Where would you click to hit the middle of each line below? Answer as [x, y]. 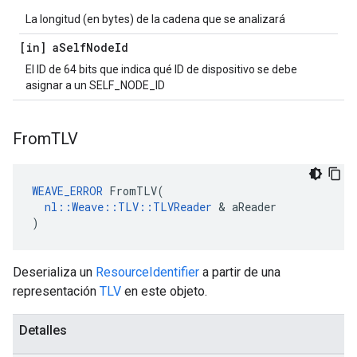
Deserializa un [54, 272]
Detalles [43, 330]
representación [56, 291]
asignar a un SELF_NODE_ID [95, 85]
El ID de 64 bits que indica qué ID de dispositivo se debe [161, 69]
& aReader [244, 207]
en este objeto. [164, 291]
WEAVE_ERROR [67, 191]
